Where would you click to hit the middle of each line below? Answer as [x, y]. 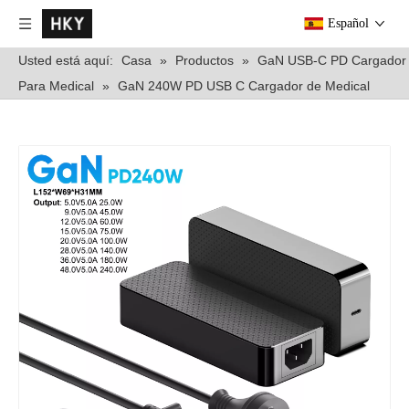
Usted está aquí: [66, 60]
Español [348, 23]
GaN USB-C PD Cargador [332, 60]
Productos [204, 60]
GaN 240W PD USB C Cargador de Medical [244, 86]
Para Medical [58, 86]
